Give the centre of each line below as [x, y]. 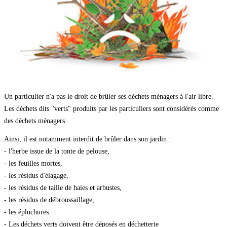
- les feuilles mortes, [33, 164]
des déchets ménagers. [35, 121]
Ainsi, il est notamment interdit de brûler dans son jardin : [87, 139]
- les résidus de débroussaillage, [49, 200]
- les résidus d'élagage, [36, 176]
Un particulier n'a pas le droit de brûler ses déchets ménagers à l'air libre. [109, 97]
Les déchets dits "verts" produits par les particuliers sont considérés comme [111, 109]
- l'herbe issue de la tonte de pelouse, [57, 152]
